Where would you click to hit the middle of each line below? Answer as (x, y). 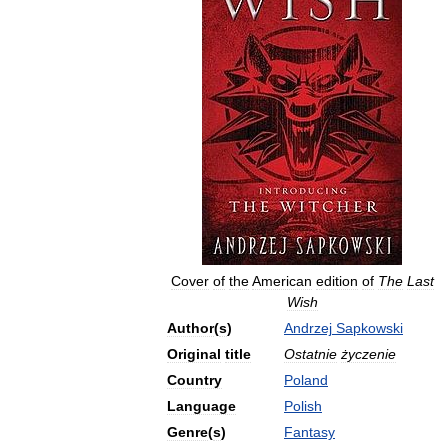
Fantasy (309, 432)
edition (336, 281)
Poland (306, 380)
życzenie (368, 354)
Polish (303, 406)
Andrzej (308, 328)
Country (194, 380)
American (281, 281)
